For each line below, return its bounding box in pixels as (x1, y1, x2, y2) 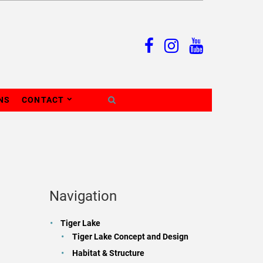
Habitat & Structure (72, 248, 145, 258)
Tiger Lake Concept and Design (72, 231, 189, 241)
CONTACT (22, 95, 65, 104)
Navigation (49, 187, 117, 204)
